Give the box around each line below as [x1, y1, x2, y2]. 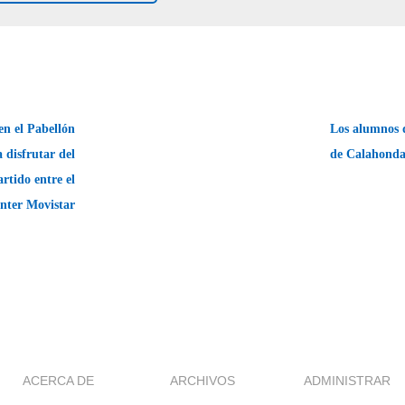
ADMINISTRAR [304, 372, 391, 388]
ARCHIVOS [170, 372, 235, 388]
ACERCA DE [22, 372, 94, 388]
